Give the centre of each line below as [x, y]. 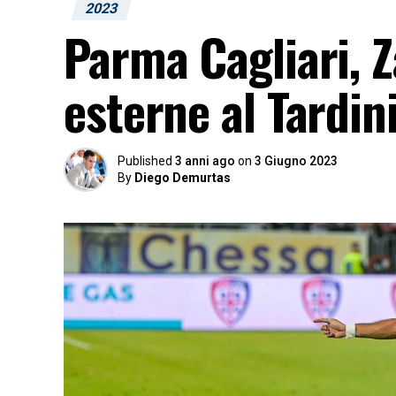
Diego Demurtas [183, 178]
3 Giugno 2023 [296, 161]
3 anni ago [205, 161]
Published [145, 161]
